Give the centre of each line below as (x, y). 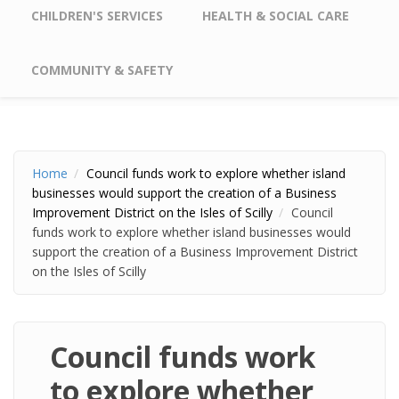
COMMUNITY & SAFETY (102, 70)
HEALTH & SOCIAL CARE (276, 16)
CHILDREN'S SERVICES (97, 16)
